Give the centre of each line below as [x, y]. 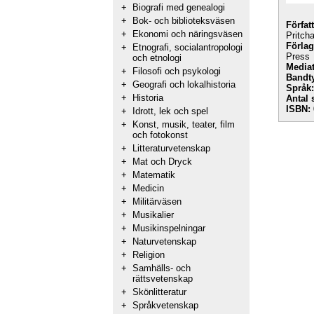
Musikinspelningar [169, 228]
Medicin [148, 188]
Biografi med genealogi [179, 7]
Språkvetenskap [165, 305]
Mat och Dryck [162, 162]
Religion [149, 255]
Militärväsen [157, 202]
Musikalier [153, 215]
